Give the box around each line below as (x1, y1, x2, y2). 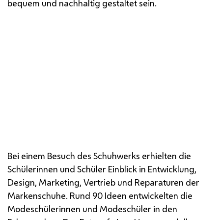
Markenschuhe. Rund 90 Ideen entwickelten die (7, 189, 192, 201)
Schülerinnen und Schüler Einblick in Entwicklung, (7, 163, 196, 175)
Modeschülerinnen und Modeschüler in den (7, 202, 177, 215)
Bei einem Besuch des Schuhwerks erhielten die (7, 149, 191, 162)
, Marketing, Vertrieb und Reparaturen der (35, 176, 199, 188)
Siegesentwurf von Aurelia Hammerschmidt (12, 128, 177, 139)
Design (7, 176, 35, 188)
